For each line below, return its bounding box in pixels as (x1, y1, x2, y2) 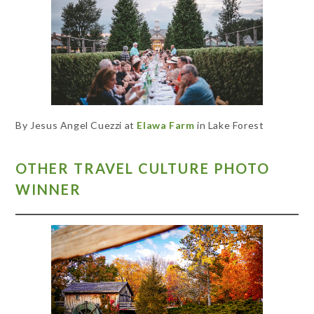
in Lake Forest (194, 118, 264, 131)
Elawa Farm (137, 118, 195, 131)
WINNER (15, 181, 82, 198)
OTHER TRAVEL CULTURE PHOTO (15, 160, 271, 177)
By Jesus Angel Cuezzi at (15, 118, 137, 131)
